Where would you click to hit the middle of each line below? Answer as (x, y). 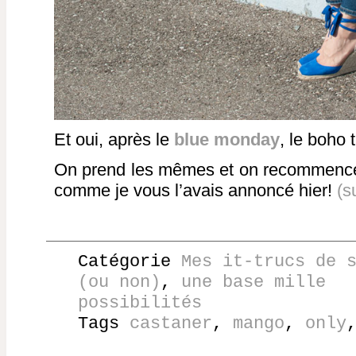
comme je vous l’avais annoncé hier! (195, 191)
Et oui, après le (114, 140)
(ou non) (119, 282)
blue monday (227, 140)
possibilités (140, 303)
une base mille (253, 282)
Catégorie (130, 262)
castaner (171, 324)
